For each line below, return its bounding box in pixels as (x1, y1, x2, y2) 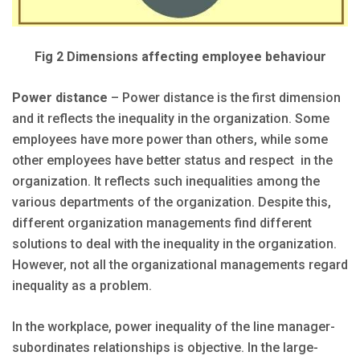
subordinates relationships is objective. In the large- (12, 340, 318, 356)
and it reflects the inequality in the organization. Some (12, 111, 329, 127)
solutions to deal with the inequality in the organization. (12, 236, 337, 252)
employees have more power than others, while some (12, 132, 328, 148)
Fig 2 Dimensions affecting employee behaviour (34, 49, 326, 65)
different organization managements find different (12, 215, 312, 231)
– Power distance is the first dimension (108, 90, 341, 106)
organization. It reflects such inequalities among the (12, 174, 320, 190)
